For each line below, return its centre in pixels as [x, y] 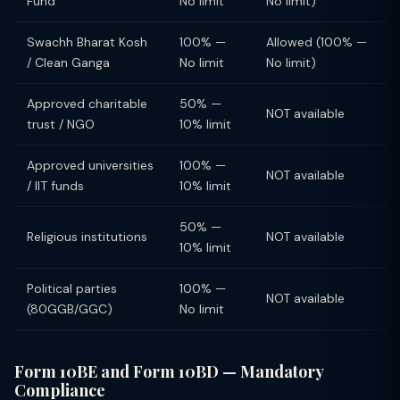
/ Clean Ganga [68, 62]
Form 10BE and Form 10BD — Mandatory [169, 371]
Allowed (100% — [317, 42]
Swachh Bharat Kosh [87, 42]
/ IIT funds [55, 186]
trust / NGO [61, 124]
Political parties [72, 288]
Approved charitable [87, 104]
